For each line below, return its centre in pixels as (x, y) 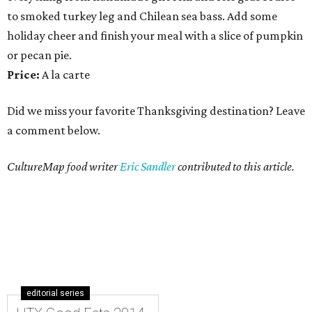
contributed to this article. (235, 167)
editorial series (55, 294)
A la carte (66, 75)
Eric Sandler (148, 167)
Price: (24, 75)
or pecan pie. (39, 55)
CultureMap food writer (63, 167)
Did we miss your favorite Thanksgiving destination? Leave (156, 111)
